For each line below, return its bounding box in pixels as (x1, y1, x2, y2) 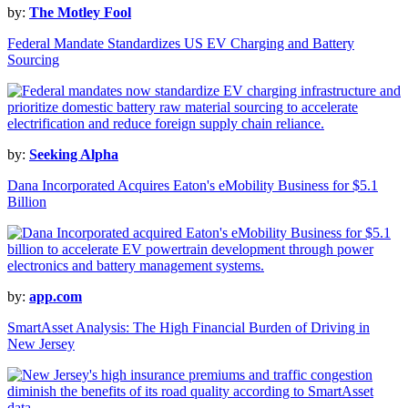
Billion (7, 194, 46, 210)
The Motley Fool (29, 5, 131, 21)
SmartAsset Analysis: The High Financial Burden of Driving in (7, 320, 370, 336)
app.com (29, 289, 82, 305)
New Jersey (7, 336, 75, 352)
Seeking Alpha (29, 147, 118, 163)
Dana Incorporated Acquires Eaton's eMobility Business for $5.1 (7, 178, 378, 194)
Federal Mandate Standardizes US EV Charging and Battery (7, 36, 354, 52)
